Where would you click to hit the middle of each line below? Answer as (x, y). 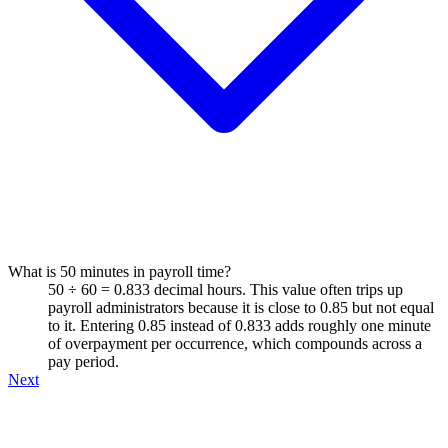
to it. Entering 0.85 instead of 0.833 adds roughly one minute (239, 325)
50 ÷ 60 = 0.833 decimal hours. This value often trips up (225, 289)
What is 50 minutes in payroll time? (119, 271)
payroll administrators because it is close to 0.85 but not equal (241, 307)
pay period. (83, 361)
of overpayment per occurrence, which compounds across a (235, 343)
